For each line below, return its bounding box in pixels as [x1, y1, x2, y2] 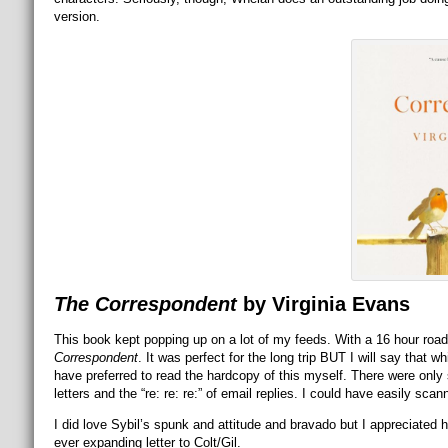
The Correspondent [53, 293, 237, 315]
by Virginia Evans [236, 293, 410, 315]
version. [53, 9, 100, 24]
